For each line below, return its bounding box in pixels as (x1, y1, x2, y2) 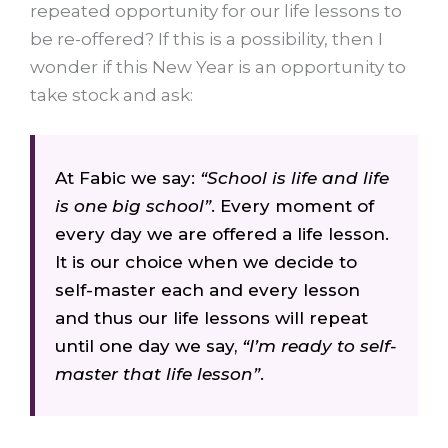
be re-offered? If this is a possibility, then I (30, 29, 383, 50)
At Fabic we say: (55, 167, 201, 188)
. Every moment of (211, 195, 375, 216)
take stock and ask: (30, 85, 193, 106)
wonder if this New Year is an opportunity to (30, 57, 406, 78)
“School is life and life (200, 167, 390, 188)
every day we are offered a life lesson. (55, 223, 390, 244)
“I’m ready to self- (242, 335, 398, 356)
